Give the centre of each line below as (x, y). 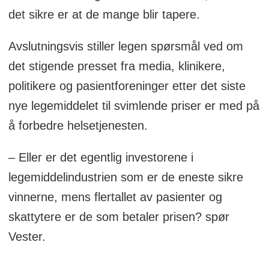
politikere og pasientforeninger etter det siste (127, 86)
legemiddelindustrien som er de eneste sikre (125, 177)
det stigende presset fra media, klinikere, (116, 66)
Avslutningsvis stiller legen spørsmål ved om (125, 47)
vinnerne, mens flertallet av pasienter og (115, 197)
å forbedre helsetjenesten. (80, 126)
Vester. (27, 237)
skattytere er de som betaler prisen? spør (119, 217)
